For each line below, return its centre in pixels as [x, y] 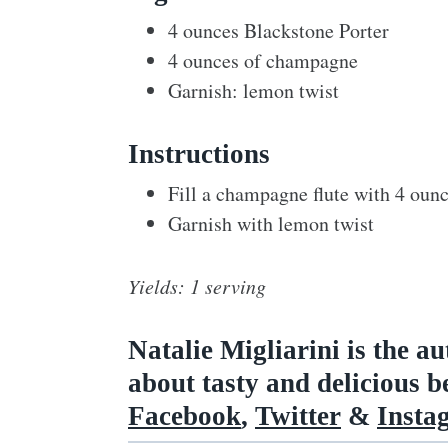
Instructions [199, 153]
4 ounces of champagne [263, 60]
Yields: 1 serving [197, 285]
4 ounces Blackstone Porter [278, 30]
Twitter [298, 415]
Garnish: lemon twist [253, 90]
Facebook [184, 415]
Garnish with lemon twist [271, 223]
